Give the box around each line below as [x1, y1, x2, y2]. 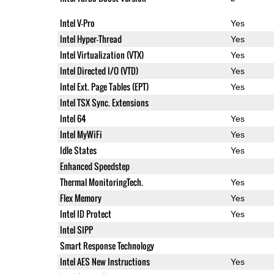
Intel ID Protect [59, 207, 111, 220]
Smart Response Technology [59, 239, 154, 252]
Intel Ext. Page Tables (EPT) [59, 80, 149, 93]
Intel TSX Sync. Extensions [59, 95, 149, 109]
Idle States [59, 143, 97, 157]
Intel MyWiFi [59, 127, 102, 141]
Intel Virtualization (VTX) [59, 48, 144, 61]
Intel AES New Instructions [59, 254, 150, 268]
